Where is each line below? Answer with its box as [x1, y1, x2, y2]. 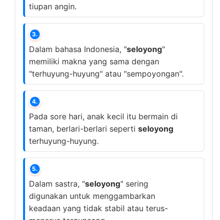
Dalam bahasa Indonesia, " [29, 44, 127, 54]
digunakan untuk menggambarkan [29, 191, 155, 201]
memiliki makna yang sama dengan [29, 56, 159, 66]
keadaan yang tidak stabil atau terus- [29, 203, 168, 213]
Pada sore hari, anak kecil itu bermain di [29, 111, 178, 121]
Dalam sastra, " [29, 179, 85, 189]
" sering [120, 179, 148, 189]
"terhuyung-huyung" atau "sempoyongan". [29, 69, 184, 79]
